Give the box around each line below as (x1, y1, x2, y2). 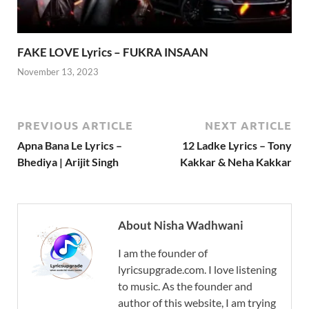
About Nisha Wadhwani (118, 218, 243, 233)
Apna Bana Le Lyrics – (17, 139, 122, 152)
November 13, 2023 (17, 66, 99, 78)
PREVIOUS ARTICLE (17, 118, 133, 133)
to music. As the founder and (118, 279, 252, 293)
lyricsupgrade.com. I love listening (118, 263, 277, 277)
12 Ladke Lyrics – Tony (182, 139, 292, 152)
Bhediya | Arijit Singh (17, 155, 119, 169)
